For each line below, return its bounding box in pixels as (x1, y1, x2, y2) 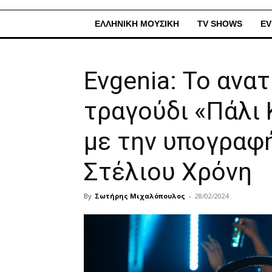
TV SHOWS (197, 19, 242, 29)
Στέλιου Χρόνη (84, 157, 252, 186)
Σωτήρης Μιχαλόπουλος (95, 191, 185, 200)
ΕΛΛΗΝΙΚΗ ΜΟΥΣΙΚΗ (95, 19, 179, 29)
